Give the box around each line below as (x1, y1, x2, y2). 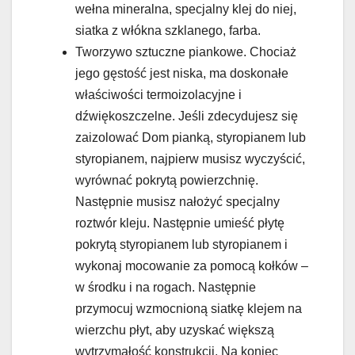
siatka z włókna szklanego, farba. (75, 24, 261, 38)
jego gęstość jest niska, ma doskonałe (75, 67, 288, 81)
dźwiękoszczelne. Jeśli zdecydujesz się (75, 109, 298, 124)
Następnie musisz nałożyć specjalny (75, 195, 280, 209)
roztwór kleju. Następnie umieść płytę (75, 216, 284, 231)
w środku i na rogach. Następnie (75, 281, 256, 295)
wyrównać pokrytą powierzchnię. (75, 174, 258, 188)
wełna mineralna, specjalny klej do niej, (75, 2, 296, 17)
